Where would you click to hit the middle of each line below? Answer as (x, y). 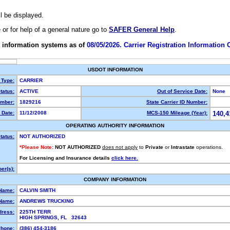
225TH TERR (35, 212)
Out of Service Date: (182, 91)
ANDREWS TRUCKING (47, 201)
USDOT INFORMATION (115, 70)
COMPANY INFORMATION (115, 179)
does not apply (120, 147)
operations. (209, 147)
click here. (125, 158)
